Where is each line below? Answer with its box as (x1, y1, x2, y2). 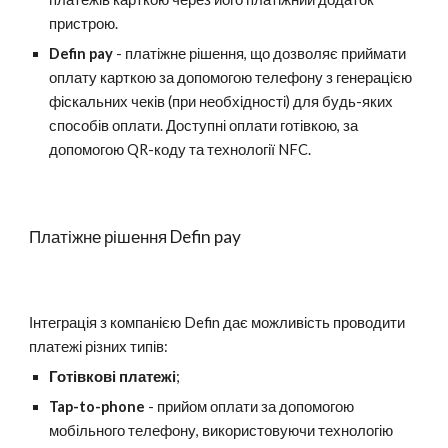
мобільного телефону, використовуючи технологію (49, 422, 394, 439)
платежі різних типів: (29, 338, 169, 355)
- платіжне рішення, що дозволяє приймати (113, 45, 407, 62)
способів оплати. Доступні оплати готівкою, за (49, 117, 359, 134)
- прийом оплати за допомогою (145, 398, 355, 415)
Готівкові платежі (49, 368, 177, 385)
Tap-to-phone (49, 398, 146, 415)
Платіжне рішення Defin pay (29, 226, 242, 247)
